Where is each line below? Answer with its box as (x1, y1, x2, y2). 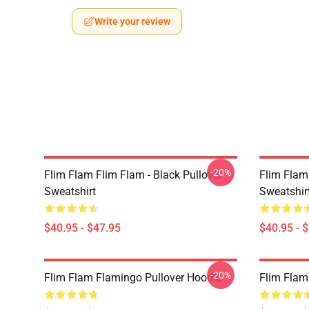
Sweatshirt (44, 185, 96, 198)
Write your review (94, 16, 170, 27)
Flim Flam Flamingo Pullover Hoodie (44, 271, 221, 284)
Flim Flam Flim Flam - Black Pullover (44, 168, 222, 181)
